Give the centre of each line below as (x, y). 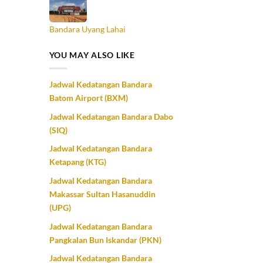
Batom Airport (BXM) (88, 98)
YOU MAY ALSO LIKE (92, 55)
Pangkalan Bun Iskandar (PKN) (105, 240)
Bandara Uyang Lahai (87, 29)
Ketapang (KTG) (77, 162)
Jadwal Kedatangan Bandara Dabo (111, 116)
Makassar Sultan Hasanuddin (102, 194)
